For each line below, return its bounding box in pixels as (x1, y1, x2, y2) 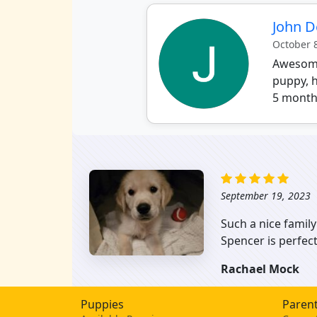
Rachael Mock (221, 260, 299, 277)
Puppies (81, 296, 124, 312)
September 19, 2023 (221, 188, 311, 202)
